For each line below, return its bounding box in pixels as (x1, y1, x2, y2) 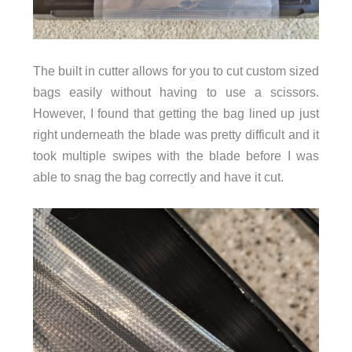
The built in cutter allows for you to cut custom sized (32, 63, 320, 78)
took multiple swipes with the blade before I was (32, 148, 320, 163)
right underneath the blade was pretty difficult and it (32, 126, 320, 141)
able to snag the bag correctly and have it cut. (32, 169, 284, 184)
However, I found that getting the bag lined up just (32, 105, 320, 120)
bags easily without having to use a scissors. (32, 84, 320, 99)
